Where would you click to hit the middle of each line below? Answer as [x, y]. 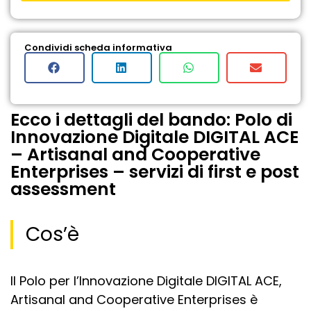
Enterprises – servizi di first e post [155, 171]
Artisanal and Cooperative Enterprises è [134, 299]
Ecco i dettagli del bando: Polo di [151, 119]
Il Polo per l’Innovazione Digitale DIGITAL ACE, [146, 280]
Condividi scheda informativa [98, 47]
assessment [63, 189]
